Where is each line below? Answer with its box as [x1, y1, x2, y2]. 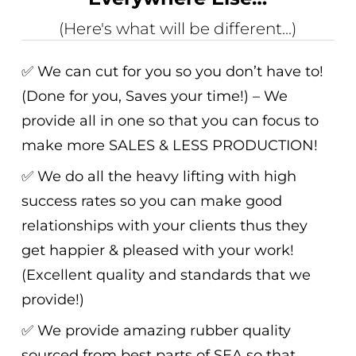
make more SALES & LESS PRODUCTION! [21, 137, 318, 155]
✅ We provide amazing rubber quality [21, 322, 291, 340]
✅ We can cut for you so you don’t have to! [21, 63, 323, 81]
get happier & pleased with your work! [21, 242, 294, 260]
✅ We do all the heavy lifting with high [21, 168, 296, 186]
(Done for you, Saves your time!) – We [21, 87, 288, 106]
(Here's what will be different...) [59, 19, 297, 39]
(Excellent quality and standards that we [21, 266, 311, 284]
